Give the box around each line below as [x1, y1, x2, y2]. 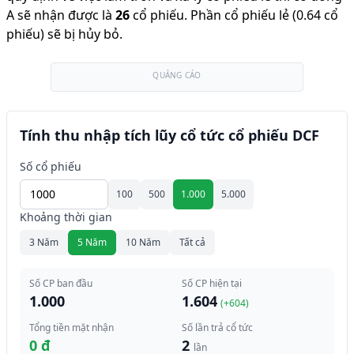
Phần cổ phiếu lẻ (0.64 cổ [190, 6, 338, 24]
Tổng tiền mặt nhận [29, 321, 114, 334]
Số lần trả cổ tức [182, 321, 253, 334]
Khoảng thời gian [20, 209, 112, 224]
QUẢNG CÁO [153, 70, 201, 81]
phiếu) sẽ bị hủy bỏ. [6, 25, 122, 43]
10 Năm [126, 235, 160, 249]
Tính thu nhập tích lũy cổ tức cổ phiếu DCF [20, 126, 319, 145]
